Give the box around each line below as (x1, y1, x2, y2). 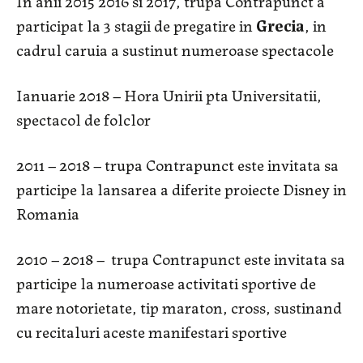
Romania (16, 201, 79, 225)
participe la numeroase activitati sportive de (16, 271, 316, 295)
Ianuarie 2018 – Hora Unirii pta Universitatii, (16, 83, 322, 107)
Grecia (256, 13, 305, 37)
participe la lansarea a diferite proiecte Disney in (16, 177, 347, 201)
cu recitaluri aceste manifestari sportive (16, 319, 287, 344)
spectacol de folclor (16, 107, 151, 131)
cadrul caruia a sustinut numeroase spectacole (16, 37, 334, 62)
